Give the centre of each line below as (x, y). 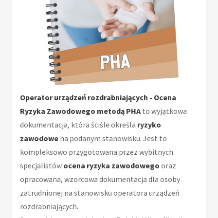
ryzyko (149, 125)
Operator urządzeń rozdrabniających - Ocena (98, 98)
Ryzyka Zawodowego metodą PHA (80, 111)
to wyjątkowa (164, 111)
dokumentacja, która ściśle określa (79, 125)
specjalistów (42, 166)
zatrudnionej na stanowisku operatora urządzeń (100, 193)
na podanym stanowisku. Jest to (113, 138)
